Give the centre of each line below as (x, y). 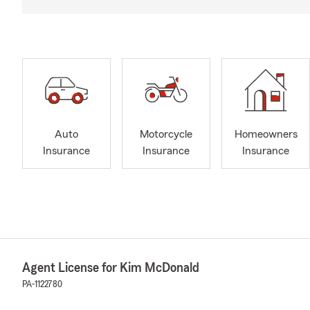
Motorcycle (166, 135)
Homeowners (266, 135)
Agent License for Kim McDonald (111, 268)
